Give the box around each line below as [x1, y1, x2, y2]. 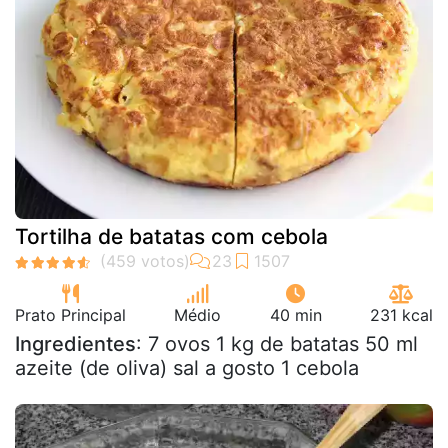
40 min [269, 305, 322, 325]
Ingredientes [15, 332, 136, 356]
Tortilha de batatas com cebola [15, 224, 328, 249]
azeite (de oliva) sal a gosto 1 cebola [15, 356, 359, 380]
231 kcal [369, 305, 433, 325]
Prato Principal [15, 305, 126, 325]
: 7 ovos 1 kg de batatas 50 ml [136, 332, 418, 356]
